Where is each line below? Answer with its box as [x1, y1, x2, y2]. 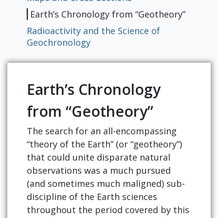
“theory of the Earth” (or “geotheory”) [27, 138, 182, 150]
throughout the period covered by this [27, 204, 189, 216]
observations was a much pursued [27, 164, 171, 177]
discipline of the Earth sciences [27, 191, 157, 203]
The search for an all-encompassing [27, 125, 177, 137]
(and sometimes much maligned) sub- [27, 178, 185, 190]
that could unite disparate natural [27, 151, 170, 163]
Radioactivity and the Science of [27, 25, 160, 37]
